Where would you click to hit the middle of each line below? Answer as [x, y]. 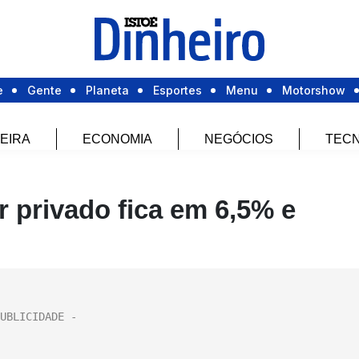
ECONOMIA [117, 139]
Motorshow [314, 91]
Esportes [177, 91]
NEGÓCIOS [238, 139]
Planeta [107, 91]
